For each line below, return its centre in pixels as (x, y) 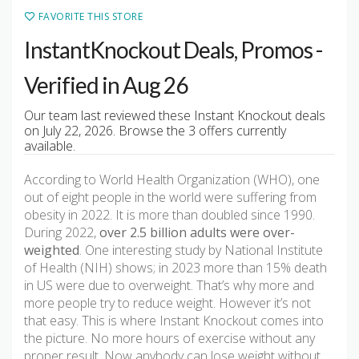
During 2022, (62, 233)
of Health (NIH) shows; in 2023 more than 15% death (175, 268)
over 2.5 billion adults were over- (197, 233)
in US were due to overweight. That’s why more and (169, 286)
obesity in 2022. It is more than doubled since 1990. (169, 215)
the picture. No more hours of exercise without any (169, 339)
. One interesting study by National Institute (201, 250)
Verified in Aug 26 (106, 85)
